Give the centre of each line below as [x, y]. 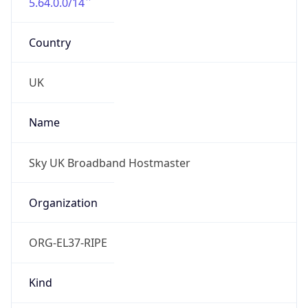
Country [49, 42]
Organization [63, 202]
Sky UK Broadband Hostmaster [109, 163]
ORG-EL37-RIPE [68, 243]
